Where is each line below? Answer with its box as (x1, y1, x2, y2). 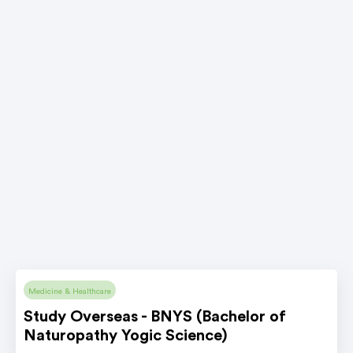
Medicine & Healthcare (28, 287, 111, 295)
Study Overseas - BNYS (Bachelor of (24, 308, 286, 325)
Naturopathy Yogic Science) (24, 327, 228, 344)
